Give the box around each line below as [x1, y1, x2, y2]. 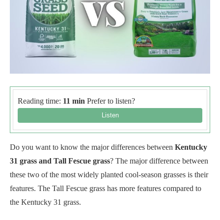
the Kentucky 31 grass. [10, 197, 81, 206]
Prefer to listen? [85, 96, 135, 105]
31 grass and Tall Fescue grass [10, 156, 110, 165]
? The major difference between [110, 156, 208, 165]
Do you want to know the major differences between [10, 142, 175, 151]
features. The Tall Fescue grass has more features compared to [10, 184, 201, 192]
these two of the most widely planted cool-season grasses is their [10, 170, 208, 179]
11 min [61, 96, 85, 105]
